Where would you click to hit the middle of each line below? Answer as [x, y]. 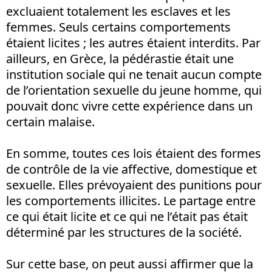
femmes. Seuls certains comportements [118, 27]
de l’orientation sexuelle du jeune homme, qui [134, 90]
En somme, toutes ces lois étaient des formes [134, 153]
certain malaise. [50, 121]
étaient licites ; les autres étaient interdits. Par [133, 42]
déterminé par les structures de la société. [124, 232]
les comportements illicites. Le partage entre [131, 200]
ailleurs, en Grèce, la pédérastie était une [120, 58]
